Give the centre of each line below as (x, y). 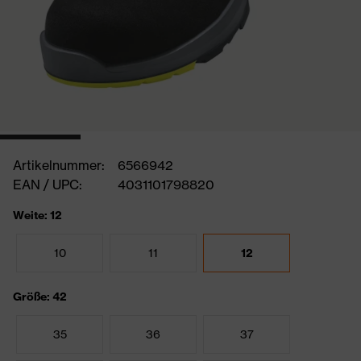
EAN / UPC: (48, 185)
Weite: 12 (37, 215)
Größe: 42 (40, 297)
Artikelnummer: (59, 165)
